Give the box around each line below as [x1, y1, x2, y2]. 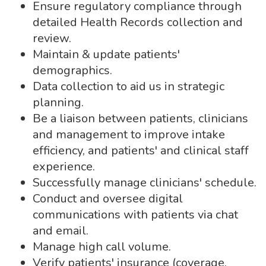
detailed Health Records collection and [33, 14, 243, 30]
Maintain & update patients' [33, 46, 180, 62]
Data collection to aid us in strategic [33, 78, 224, 94]
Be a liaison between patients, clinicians [33, 110, 248, 126]
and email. [33, 223, 88, 239]
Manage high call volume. [33, 239, 171, 255]
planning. [33, 94, 84, 110]
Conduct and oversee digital [33, 191, 183, 207]
